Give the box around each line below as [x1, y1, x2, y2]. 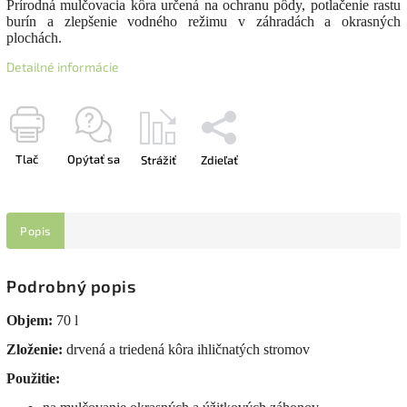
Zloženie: [6, 342, 66, 358]
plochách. [6, 30, 62, 45]
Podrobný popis [6, 276, 135, 297]
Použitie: [6, 371, 60, 387]
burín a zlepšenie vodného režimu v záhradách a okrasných [6, 14, 401, 29]
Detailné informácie [6, 59, 119, 74]
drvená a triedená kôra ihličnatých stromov [66, 342, 310, 358]
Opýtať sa [67, 152, 120, 166]
